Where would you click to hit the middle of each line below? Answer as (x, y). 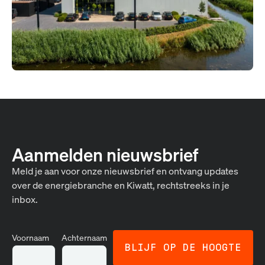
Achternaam (84, 237)
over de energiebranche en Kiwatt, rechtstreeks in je (121, 185)
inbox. (25, 199)
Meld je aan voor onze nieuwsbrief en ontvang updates (125, 171)
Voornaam (30, 237)
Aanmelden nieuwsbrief (105, 155)
